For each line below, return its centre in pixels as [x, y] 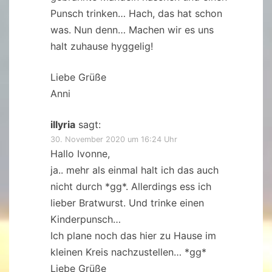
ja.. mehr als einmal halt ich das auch [134, 170]
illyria [63, 125]
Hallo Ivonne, [80, 154]
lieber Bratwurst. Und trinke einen [127, 203]
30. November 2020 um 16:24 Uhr [114, 140]
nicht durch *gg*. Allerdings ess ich [131, 187]
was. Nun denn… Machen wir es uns [132, 30]
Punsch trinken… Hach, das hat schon [136, 14]
